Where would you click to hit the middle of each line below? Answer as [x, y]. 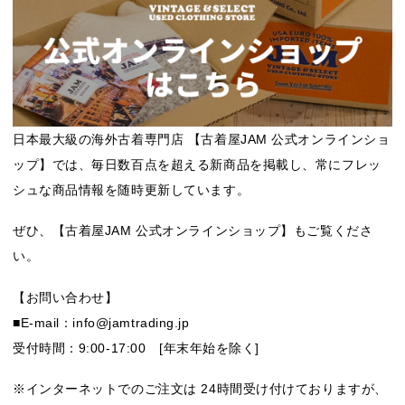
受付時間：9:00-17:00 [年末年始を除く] [136, 348]
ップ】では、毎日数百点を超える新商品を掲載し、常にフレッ [197, 164]
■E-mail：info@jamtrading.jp [101, 322]
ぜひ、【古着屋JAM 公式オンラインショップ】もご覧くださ [193, 231]
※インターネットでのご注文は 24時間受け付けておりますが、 [200, 389]
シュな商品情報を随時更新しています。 [132, 189]
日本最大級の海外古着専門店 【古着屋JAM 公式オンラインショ [202, 139]
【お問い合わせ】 [66, 297]
